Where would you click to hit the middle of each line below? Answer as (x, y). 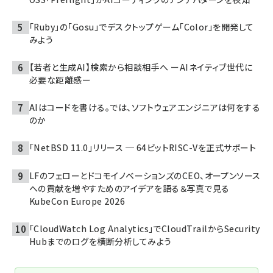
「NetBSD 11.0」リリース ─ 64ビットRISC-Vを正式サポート (143, 147)
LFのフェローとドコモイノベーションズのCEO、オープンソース (145, 175)
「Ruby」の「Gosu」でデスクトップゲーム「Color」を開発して (142, 27)
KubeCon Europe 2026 (77, 201)
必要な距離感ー (60, 80)
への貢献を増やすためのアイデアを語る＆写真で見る (129, 188)
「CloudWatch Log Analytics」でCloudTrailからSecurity (145, 228)
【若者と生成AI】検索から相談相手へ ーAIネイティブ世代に (141, 67)
